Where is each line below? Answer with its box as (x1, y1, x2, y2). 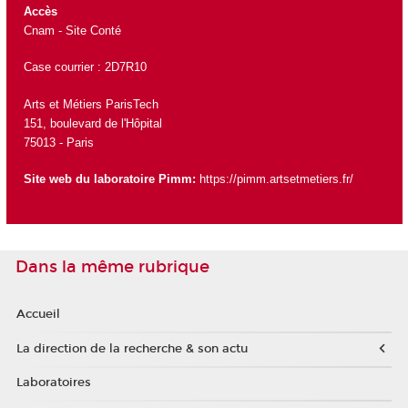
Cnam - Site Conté (23, 23, 121, 37)
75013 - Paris (23, 135, 94, 149)
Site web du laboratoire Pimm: (23, 172, 199, 187)
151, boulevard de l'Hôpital (23, 116, 162, 130)
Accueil (15, 307, 60, 322)
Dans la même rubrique (15, 256, 209, 277)
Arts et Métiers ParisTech (23, 97, 158, 111)
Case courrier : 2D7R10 (23, 60, 147, 75)
